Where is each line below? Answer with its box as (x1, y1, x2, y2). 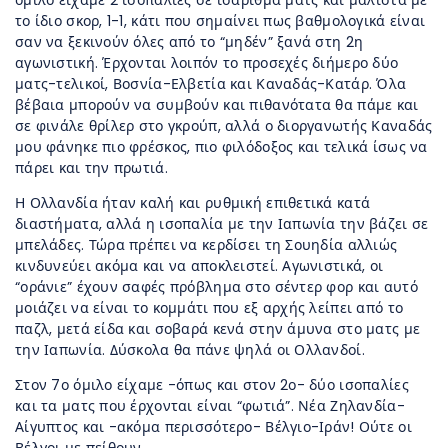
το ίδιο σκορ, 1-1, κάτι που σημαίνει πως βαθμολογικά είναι (15, 11, 426, 32)
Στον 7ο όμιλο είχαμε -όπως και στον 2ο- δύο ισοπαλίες (15, 375, 409, 396)
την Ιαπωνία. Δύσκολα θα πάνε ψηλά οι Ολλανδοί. (15, 340, 365, 361)
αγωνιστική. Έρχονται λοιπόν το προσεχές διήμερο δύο (15, 53, 399, 74)
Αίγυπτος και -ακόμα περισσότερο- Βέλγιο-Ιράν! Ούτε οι (15, 417, 412, 438)
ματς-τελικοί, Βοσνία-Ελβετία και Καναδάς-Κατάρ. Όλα (15, 74, 407, 95)
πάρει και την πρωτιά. (15, 158, 168, 179)
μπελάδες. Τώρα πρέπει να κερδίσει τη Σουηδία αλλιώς (15, 235, 398, 256)
